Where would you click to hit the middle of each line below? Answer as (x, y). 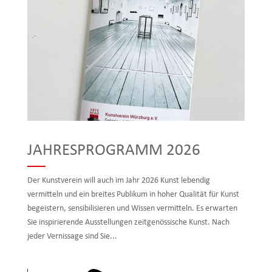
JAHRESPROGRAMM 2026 (114, 151)
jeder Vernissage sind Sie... (72, 237)
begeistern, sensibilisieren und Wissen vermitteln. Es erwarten (132, 209)
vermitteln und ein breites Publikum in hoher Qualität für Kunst (133, 195)
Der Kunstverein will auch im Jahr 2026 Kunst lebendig (118, 181)
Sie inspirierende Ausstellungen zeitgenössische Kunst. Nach (128, 223)
